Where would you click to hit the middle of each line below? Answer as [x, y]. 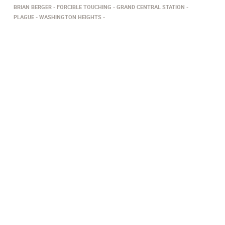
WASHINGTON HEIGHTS [70, 17]
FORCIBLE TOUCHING [84, 7]
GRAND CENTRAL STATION [151, 7]
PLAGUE [24, 17]
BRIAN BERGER [33, 7]
